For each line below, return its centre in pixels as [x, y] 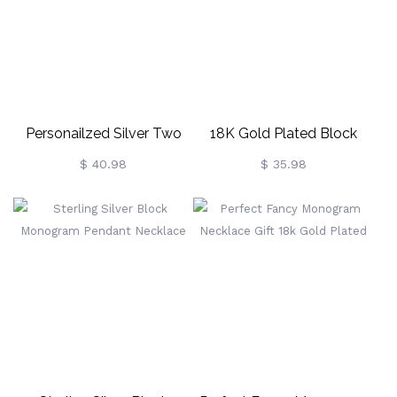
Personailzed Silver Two [103, 133]
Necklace [283, 195]
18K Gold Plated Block [283, 133]
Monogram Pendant [283, 164]
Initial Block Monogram [103, 164]
